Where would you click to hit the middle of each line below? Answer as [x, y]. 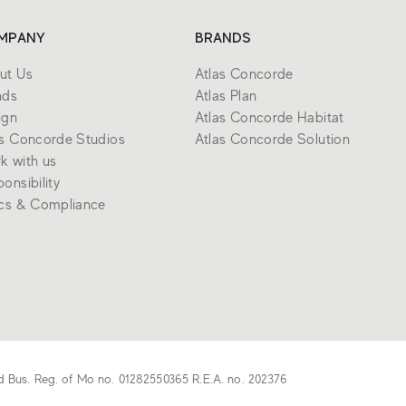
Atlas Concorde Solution [272, 140]
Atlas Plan [226, 96]
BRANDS [223, 38]
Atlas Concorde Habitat [269, 118]
